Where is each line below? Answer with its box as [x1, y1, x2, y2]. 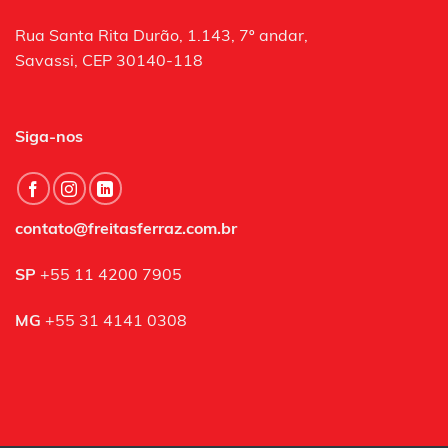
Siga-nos [15, 130, 83, 147]
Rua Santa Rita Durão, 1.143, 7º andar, [15, 29, 308, 46]
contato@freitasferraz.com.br [15, 222, 237, 239]
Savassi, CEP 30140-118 [15, 54, 203, 71]
